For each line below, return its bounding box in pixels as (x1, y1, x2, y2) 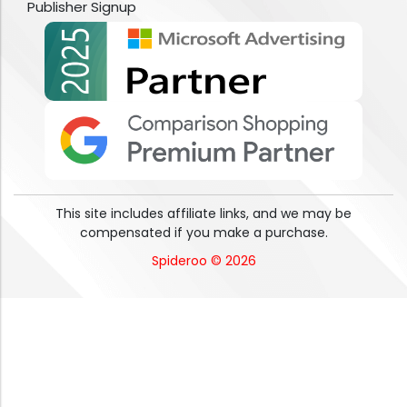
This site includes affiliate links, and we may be (55, 204, 352, 223)
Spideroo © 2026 (151, 252, 256, 271)
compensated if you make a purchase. (79, 223, 328, 243)
